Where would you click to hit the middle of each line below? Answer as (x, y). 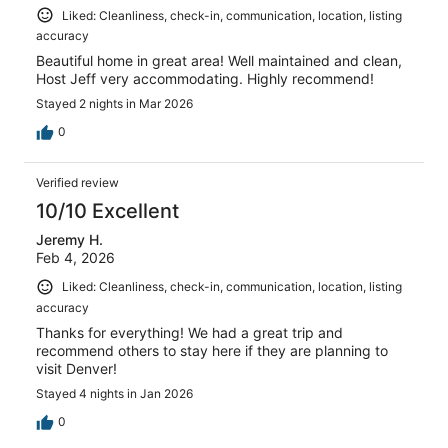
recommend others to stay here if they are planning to (212, 350)
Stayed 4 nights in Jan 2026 (114, 393)
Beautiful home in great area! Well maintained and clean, (219, 61)
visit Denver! (76, 368)
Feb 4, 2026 (75, 258)
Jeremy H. (69, 240)
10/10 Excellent (107, 211)
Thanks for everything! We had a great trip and (189, 332)
